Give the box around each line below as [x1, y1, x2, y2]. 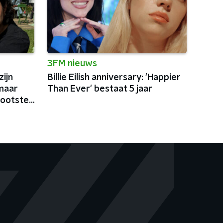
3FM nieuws [47, 59, 97, 68]
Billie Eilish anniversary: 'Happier [47, 73, 181, 82]
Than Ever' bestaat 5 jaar [47, 85, 152, 94]
